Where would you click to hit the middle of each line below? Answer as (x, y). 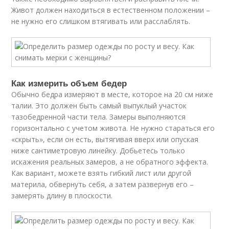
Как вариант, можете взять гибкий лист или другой (101, 173)
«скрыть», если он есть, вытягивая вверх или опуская (105, 139)
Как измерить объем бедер (69, 83)
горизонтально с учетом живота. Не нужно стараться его (113, 128)
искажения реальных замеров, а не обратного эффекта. (110, 162)
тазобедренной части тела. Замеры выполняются (99, 117)
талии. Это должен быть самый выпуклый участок (99, 106)
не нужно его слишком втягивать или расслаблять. (101, 21)
